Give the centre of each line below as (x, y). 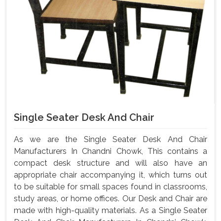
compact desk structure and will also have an (110, 163)
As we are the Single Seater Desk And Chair (110, 139)
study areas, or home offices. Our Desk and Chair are (110, 198)
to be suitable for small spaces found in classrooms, (110, 186)
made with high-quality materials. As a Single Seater (110, 210)
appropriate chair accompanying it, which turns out (110, 175)
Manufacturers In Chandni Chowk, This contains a (110, 151)
